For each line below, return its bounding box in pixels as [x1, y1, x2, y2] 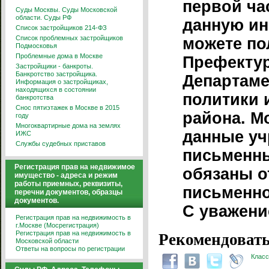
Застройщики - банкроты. [16, 62, 93, 70]
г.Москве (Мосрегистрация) [16, 222, 99, 229]
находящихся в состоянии [16, 86, 96, 93]
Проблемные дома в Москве [16, 52, 103, 59]
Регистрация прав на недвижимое [14, 163, 135, 171]
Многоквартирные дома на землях [16, 122, 121, 129]
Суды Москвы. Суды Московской [16, 6, 117, 13]
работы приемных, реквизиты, [14, 180, 122, 188]
